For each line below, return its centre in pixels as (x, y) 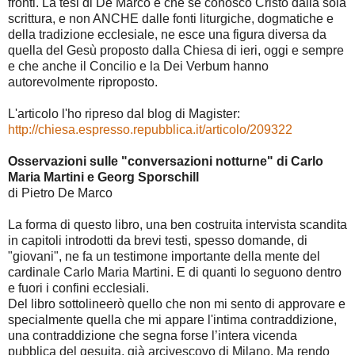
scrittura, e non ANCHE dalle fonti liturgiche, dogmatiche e (171, 19)
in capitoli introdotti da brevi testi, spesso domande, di (158, 241)
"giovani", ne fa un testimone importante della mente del (164, 257)
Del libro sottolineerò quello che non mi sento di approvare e (177, 304)
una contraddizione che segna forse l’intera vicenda (153, 336)
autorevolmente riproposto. (83, 82)
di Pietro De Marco (60, 193)
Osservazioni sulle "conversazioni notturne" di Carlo (166, 162)
